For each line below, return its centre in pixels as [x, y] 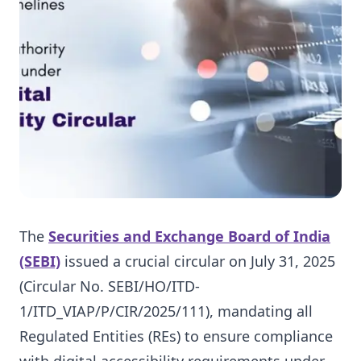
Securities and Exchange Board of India [189, 236]
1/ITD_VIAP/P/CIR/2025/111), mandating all [166, 311]
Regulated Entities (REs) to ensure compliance [176, 336]
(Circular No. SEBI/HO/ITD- [110, 286]
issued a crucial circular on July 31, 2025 [198, 261]
